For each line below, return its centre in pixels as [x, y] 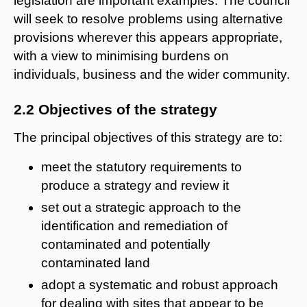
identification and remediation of [134, 225]
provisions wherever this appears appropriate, [148, 37]
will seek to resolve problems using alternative [148, 19]
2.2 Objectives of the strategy [115, 109]
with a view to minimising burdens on [121, 56]
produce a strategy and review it [135, 185]
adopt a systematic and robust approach [160, 284]
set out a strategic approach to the [141, 207]
